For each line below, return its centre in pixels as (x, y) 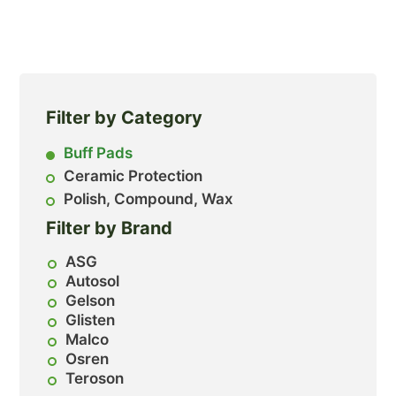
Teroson (95, 379)
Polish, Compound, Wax (149, 199)
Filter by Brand (110, 228)
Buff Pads (99, 153)
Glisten (91, 320)
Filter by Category (125, 118)
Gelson (91, 301)
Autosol (93, 282)
